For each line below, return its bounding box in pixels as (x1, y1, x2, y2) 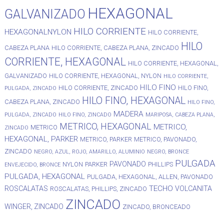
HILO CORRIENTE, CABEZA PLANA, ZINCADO (51, 44, 179, 52)
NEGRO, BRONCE (146, 148, 189, 155)
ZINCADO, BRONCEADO (122, 203, 190, 211)
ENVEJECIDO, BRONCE (4, 161, 60, 168)
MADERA (113, 109, 143, 119)
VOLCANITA (174, 184, 212, 193)
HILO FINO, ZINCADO (58, 111, 111, 118)
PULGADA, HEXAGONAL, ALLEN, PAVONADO (86, 173, 213, 181)
